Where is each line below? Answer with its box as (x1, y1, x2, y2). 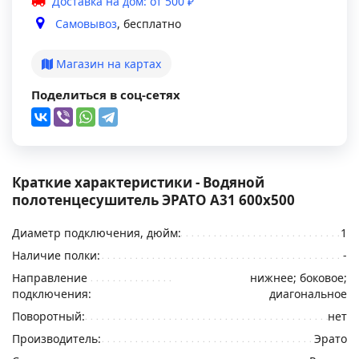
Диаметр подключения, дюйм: (12, 225, 181, 240)
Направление (12, 270, 87, 285)
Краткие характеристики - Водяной (12, 173, 264, 192)
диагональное (269, 286, 347, 301)
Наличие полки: (12, 248, 100, 263)
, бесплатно (117, 16, 181, 31)
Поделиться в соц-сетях (31, 87, 180, 103)
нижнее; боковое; (250, 270, 347, 285)
